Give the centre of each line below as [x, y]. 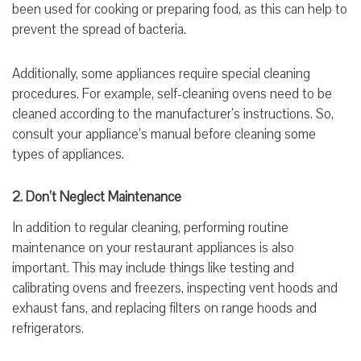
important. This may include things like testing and [153, 268]
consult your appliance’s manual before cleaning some [164, 134]
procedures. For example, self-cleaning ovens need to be [172, 93]
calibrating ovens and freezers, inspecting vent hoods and [175, 288]
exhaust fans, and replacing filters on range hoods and [164, 308]
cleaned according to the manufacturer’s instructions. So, [173, 114]
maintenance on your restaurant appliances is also [153, 247]
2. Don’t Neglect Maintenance [98, 197]
